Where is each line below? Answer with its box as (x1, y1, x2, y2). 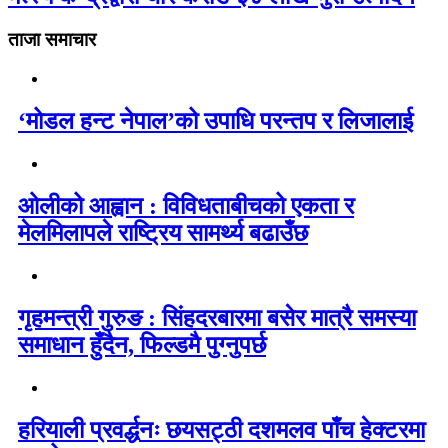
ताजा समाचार (8, 29, 96, 51)
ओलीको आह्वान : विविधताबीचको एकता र (18, 192, 354, 219)
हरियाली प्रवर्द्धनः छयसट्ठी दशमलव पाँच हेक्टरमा (18, 416, 425, 443)
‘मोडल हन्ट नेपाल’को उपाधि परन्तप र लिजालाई (18, 108, 413, 135)
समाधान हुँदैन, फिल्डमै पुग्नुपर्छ (18, 331, 266, 358)
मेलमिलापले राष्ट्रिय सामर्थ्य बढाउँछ (18, 219, 308, 246)
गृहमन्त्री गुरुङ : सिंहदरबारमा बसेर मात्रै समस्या (18, 304, 416, 331)
